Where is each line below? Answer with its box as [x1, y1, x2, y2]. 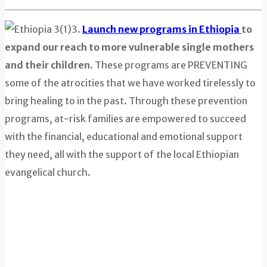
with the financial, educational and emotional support [5, 130, 243, 142]
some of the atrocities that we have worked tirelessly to [5, 76, 256, 89]
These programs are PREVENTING [93, 58, 247, 71]
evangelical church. [5, 166, 91, 178]
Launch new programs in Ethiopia [82, 23, 241, 35]
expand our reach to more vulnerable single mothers [5, 41, 254, 53]
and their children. [5, 58, 93, 71]
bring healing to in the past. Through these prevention [5, 94, 247, 107]
